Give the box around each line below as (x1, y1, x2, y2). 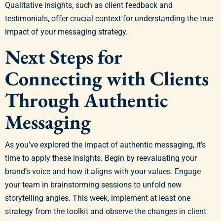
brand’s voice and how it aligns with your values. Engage (5, 167, 201, 176)
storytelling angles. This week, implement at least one (5, 193, 190, 203)
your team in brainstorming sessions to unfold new (5, 180, 182, 189)
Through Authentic (5, 87, 168, 113)
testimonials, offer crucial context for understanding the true (5, 13, 213, 23)
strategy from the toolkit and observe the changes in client (5, 207, 206, 216)
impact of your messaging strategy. (5, 27, 128, 37)
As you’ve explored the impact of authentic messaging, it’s (5, 140, 206, 149)
